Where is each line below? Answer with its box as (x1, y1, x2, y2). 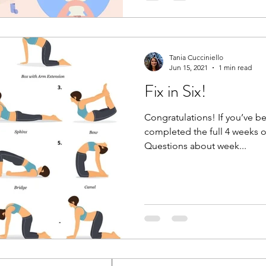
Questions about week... (144, 140, 246, 152)
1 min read (218, 63, 252, 72)
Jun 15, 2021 (169, 63, 208, 72)
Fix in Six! (144, 80, 206, 104)
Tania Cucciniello (169, 53, 223, 62)
